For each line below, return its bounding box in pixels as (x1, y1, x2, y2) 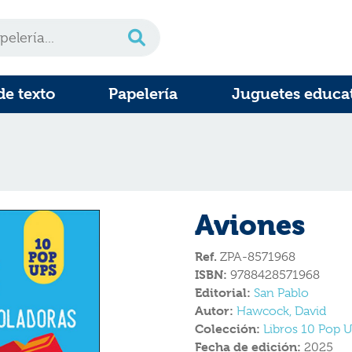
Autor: (195, 303, 236, 318)
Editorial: (195, 285, 254, 300)
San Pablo (254, 286, 309, 300)
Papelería (108, 85, 178, 103)
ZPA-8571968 (217, 250, 295, 264)
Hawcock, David (236, 304, 326, 318)
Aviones (195, 209, 306, 242)
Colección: (195, 321, 263, 336)
